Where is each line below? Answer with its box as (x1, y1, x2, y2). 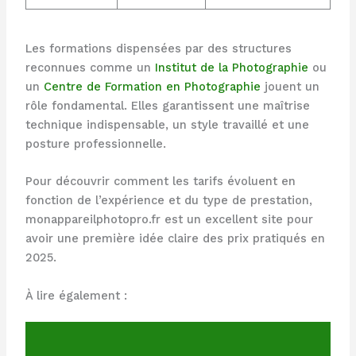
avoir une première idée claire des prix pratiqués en (25, 231, 325, 246)
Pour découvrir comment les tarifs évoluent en (25, 174, 296, 189)
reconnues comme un (25, 60, 155, 75)
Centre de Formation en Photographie (43, 79, 261, 94)
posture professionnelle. (25, 136, 166, 151)
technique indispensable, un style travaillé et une (25, 117, 309, 132)
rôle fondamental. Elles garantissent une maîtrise (25, 98, 310, 113)
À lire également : (25, 288, 127, 303)
